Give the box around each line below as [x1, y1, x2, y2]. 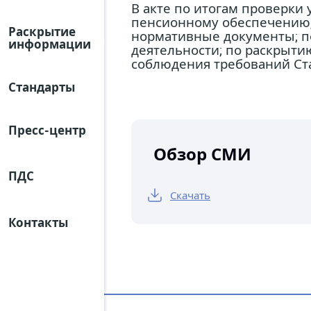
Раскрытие [8, 24, 76, 40]
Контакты [8, 215, 68, 230]
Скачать [170, 187, 210, 202]
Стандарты [8, 79, 75, 95]
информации [8, 36, 91, 52]
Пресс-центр [8, 122, 86, 138]
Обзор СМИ [153, 143, 251, 166]
